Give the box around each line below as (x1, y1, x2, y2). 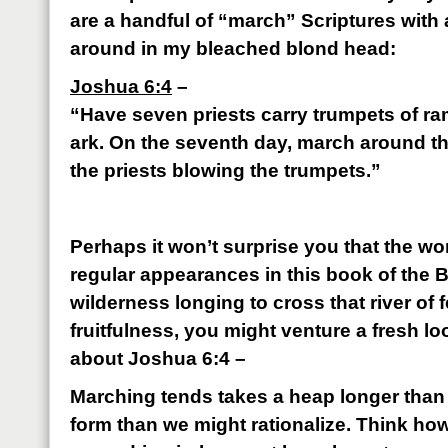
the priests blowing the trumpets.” (70, 160, 381, 181)
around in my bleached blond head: (70, 38, 396, 59)
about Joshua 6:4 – (70, 348, 246, 369)
